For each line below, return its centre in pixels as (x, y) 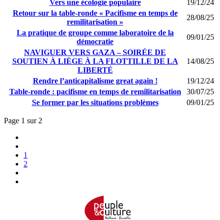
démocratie (95, 41)
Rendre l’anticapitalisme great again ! (95, 81)
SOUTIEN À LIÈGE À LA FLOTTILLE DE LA (95, 61)
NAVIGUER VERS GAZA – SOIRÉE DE (95, 52)
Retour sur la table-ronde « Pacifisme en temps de (95, 13)
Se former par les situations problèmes (95, 102)
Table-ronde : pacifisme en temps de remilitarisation (95, 91)
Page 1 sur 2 (23, 120)
